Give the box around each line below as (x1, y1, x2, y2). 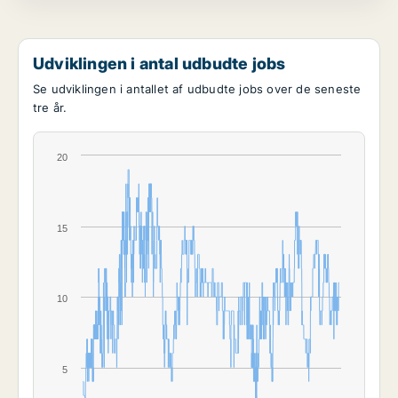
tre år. (33, 100, 68, 115)
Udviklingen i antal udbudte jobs (33, 53, 286, 74)
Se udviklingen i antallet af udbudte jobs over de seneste (33, 82, 362, 97)
